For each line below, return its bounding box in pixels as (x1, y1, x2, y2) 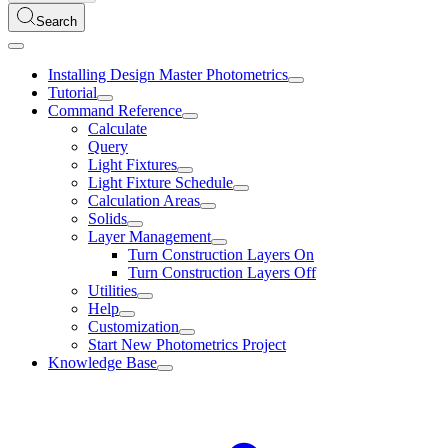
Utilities (88, 282, 137, 299)
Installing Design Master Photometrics (48, 66, 288, 83)
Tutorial (48, 84, 97, 101)
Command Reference (48, 102, 182, 119)
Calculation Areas (88, 192, 200, 209)
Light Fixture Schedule (88, 174, 233, 191)
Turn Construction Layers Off (128, 264, 316, 281)
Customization (88, 318, 179, 335)
